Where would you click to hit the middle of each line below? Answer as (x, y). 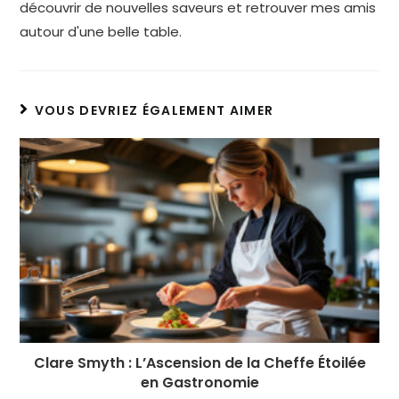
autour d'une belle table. (101, 32)
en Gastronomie (199, 383)
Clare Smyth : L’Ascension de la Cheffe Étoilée (199, 363)
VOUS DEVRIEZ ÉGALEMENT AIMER (154, 111)
